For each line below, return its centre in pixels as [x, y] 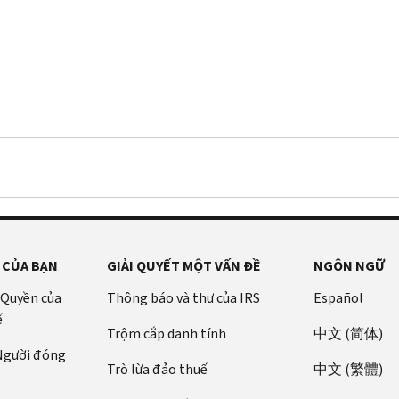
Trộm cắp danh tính [166, 333]
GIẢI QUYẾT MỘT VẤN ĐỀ [183, 265]
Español [339, 297]
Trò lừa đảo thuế [157, 369]
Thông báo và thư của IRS [183, 297]
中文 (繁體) [349, 369]
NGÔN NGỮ [350, 265]
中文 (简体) [349, 333]
